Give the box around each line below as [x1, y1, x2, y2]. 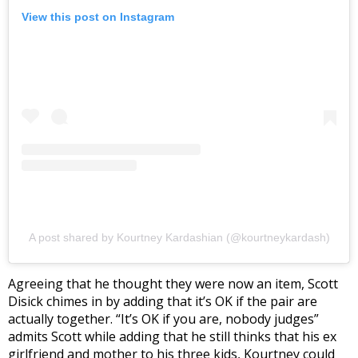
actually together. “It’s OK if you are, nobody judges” [8, 310, 319, 328]
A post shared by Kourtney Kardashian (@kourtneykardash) [28, 231, 330, 245]
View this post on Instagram [22, 10, 174, 24]
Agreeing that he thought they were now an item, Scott [8, 275, 338, 293]
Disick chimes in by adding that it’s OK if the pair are [8, 292, 317, 311]
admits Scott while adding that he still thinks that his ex [8, 328, 336, 346]
